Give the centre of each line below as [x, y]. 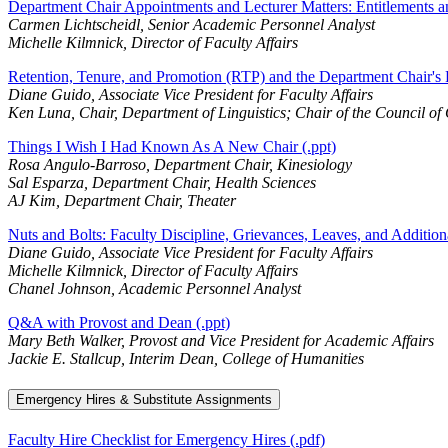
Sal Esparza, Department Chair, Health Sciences [162, 182]
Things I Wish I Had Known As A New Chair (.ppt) [172, 146]
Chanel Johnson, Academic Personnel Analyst [154, 288]
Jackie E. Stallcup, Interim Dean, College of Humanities [186, 358]
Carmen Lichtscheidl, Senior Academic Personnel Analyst [191, 24]
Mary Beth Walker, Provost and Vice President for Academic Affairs [221, 340]
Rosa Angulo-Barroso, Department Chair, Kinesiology [180, 164]
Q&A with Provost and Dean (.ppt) [119, 322]
